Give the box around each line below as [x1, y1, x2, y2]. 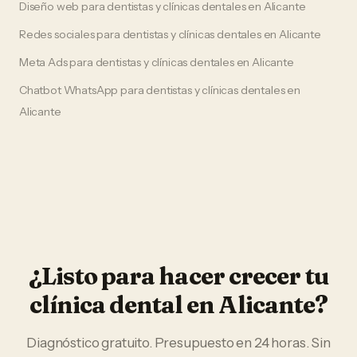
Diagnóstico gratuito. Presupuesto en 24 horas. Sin [26, 335, 331, 351]
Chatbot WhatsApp [19, 83, 119, 97]
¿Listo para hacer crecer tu [29, 261, 328, 291]
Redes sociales [19, 27, 95, 41]
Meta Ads [19, 55, 68, 69]
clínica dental [29, 290, 183, 320]
